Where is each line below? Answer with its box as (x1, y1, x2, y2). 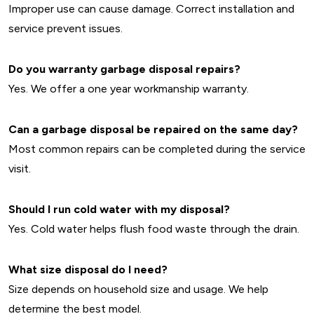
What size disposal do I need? (8, 263, 168, 276)
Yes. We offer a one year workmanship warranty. (8, 82, 249, 95)
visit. (8, 162, 31, 175)
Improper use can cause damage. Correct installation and (8, 2, 294, 15)
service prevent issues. (8, 22, 123, 35)
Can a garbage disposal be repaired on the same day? (8, 123, 298, 136)
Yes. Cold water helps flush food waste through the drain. (8, 222, 299, 235)
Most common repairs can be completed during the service (8, 142, 306, 156)
